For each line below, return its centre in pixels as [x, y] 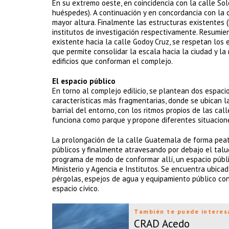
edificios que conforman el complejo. [112, 61]
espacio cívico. [76, 188]
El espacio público [84, 81]
